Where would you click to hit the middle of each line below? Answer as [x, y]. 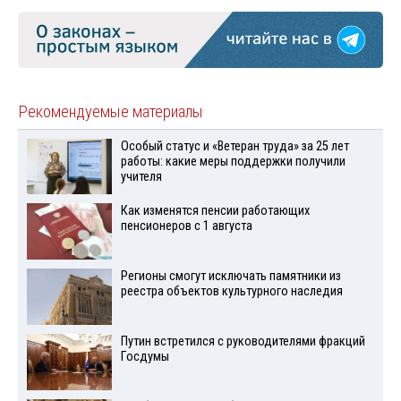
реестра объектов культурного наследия [231, 292]
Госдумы [145, 357]
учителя [141, 176]
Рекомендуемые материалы [111, 111]
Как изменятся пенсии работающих [215, 211]
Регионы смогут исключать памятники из [230, 277]
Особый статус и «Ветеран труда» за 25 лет [235, 146]
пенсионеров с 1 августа [186, 226]
